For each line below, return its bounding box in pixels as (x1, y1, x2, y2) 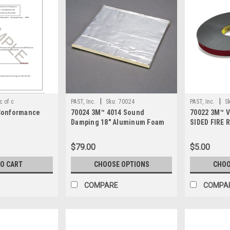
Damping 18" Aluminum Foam (71, 118, 165, 127)
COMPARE (84, 181, 119, 190)
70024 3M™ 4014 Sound (71, 108, 145, 117)
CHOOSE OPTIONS (93, 160, 149, 169)
